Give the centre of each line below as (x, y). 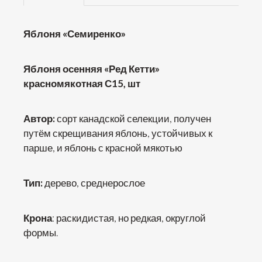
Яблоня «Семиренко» (75, 34)
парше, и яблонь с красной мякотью (103, 148)
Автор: (39, 118)
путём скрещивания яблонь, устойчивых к (118, 133)
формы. (41, 232)
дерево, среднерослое (94, 183)
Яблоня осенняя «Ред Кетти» (92, 69)
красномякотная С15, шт (82, 83)
